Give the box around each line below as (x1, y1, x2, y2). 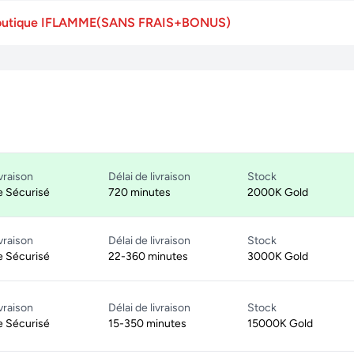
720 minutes (108, 186, 171, 199)
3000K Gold (247, 250, 308, 263)
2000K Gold (247, 186, 308, 199)
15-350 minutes (108, 317, 186, 330)
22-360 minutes (108, 250, 188, 263)
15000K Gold (247, 317, 313, 330)
